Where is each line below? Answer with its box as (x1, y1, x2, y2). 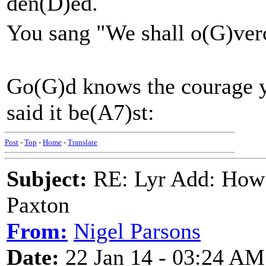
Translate (68, 138, 97, 147)
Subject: (7, 166, 87, 191)
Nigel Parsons (74, 218, 201, 243)
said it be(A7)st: (7, 100, 154, 125)
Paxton (7, 192, 69, 217)
